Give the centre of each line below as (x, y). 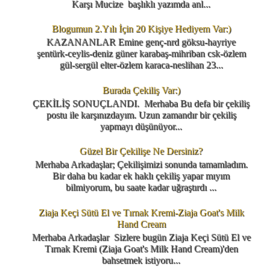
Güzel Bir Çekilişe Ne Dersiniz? (141, 151)
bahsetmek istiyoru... (141, 260)
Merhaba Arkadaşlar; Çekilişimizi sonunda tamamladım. (141, 165)
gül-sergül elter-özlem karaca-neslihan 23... (141, 65)
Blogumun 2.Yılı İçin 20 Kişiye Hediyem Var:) (141, 29)
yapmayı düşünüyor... (141, 126)
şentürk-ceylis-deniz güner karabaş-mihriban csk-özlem (141, 54)
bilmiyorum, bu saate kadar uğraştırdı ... (141, 187)
